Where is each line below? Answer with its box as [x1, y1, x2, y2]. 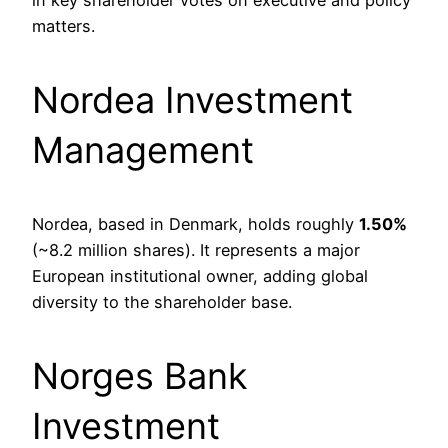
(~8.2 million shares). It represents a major [32, 240, 360, 261]
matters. [32, 16, 95, 37]
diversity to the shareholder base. [32, 292, 292, 313]
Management [32, 128, 254, 173]
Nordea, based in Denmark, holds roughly [32, 214, 359, 235]
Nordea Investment [32, 78, 353, 123]
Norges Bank [32, 354, 248, 399]
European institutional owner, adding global [32, 266, 368, 287]
